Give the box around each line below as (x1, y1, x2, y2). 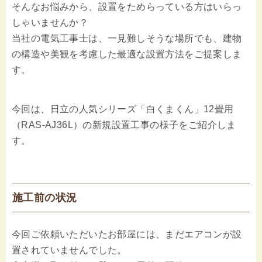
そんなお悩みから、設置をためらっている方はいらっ (12, 2, 242, 12)
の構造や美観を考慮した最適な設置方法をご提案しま (12, 49, 242, 60)
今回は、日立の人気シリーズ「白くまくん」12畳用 (12, 104, 234, 115)
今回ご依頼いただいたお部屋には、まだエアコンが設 (12, 229, 242, 240)
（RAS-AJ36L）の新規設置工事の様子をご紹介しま (12, 120, 236, 130)
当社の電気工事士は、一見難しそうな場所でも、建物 (12, 33, 242, 44)
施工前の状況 (12, 192, 77, 204)
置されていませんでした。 (12, 245, 127, 256)
